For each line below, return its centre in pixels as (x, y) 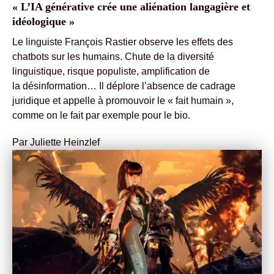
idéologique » (43, 21)
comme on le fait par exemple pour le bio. (101, 115)
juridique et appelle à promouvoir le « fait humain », (123, 100)
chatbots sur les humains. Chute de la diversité (113, 56)
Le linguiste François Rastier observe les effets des (123, 42)
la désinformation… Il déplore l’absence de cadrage (124, 86)
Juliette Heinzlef (65, 142)
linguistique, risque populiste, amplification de (111, 71)
